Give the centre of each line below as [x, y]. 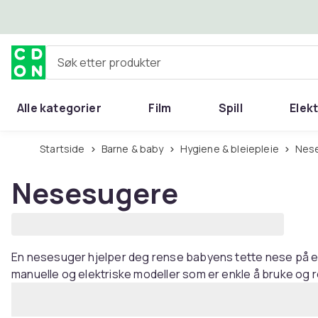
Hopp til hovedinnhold [92, 16]
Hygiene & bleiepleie [233, 149]
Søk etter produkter [97, 68]
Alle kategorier [59, 108]
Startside [65, 149]
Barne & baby [135, 149]
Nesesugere [95, 193]
